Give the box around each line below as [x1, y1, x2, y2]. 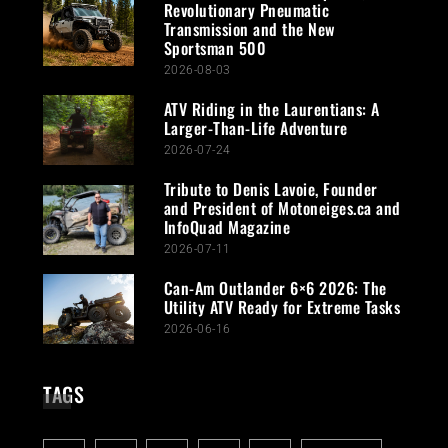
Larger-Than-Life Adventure [163, 116, 348, 141]
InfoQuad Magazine [163, 215, 291, 240]
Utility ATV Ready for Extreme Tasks [163, 295, 401, 320]
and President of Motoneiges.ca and [163, 196, 401, 221]
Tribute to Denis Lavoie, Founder [163, 177, 378, 202]
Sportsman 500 [163, 36, 267, 61]
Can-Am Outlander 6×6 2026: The [163, 276, 387, 301]
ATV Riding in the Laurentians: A [163, 97, 380, 122]
